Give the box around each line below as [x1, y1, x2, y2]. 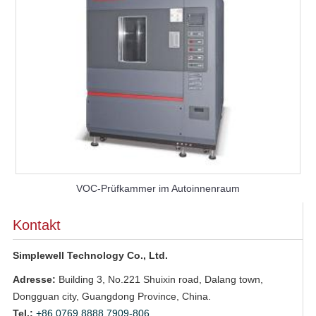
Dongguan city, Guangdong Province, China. [12, 290, 211, 302]
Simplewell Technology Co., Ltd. [12, 249, 168, 261]
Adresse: [12, 273, 56, 285]
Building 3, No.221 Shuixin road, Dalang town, [55, 273, 263, 285]
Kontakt [12, 217, 61, 233]
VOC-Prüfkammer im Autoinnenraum [76, 182, 240, 194]
